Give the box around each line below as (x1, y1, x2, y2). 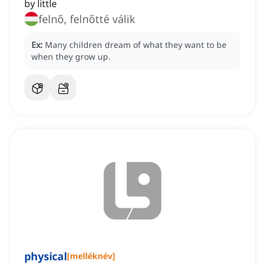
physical (24, 249, 67, 264)
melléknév (70, 250, 112, 262)
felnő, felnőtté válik (70, 12, 135, 27)
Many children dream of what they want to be (45, 39, 227, 51)
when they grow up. (31, 51, 111, 63)
